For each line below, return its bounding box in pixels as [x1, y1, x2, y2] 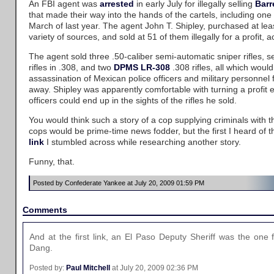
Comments [23, 205, 67, 215]
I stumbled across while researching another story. [44, 137, 241, 147]
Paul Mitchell [66, 263, 110, 272]
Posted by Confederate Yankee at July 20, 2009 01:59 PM [33, 179, 204, 187]
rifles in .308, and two [29, 62, 114, 72]
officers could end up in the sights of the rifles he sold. [29, 95, 237, 105]
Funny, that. [29, 157, 75, 166]
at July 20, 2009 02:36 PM [110, 263, 198, 272]
